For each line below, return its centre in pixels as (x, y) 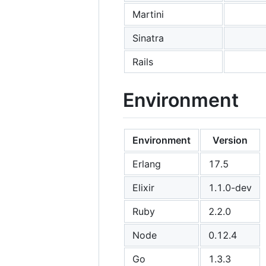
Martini (148, 14)
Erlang (147, 164)
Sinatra (148, 38)
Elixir (143, 188)
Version (230, 140)
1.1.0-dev (230, 188)
